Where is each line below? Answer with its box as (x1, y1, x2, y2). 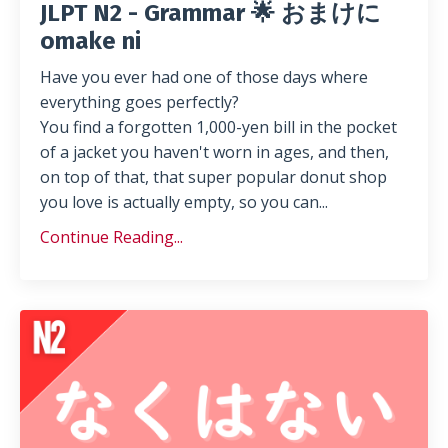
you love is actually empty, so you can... (40, 190, 328, 213)
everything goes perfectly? (40, 90, 239, 113)
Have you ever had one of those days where (40, 65, 368, 88)
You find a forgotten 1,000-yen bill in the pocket (40, 115, 397, 138)
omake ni (40, 26, 141, 55)
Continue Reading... (40, 225, 183, 248)
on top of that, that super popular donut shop (40, 165, 387, 188)
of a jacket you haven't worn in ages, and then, (40, 140, 389, 163)
